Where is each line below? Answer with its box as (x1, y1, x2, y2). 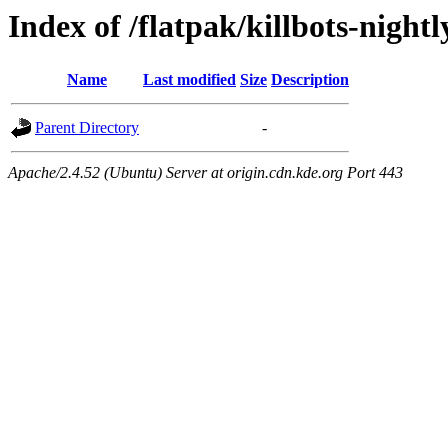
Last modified (143, 71, 236, 89)
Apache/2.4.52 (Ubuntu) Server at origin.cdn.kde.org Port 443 (8, 164, 403, 182)
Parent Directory (35, 119, 139, 137)
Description (271, 71, 349, 89)
